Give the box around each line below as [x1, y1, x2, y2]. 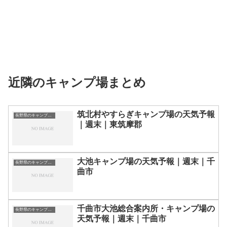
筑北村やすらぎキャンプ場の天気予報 [77, 110, 215, 119]
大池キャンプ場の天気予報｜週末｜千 [77, 157, 215, 166]
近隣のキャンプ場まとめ [8, 75, 146, 90]
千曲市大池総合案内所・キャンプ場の [77, 204, 215, 213]
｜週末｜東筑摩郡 [77, 120, 142, 129]
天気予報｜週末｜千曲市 [77, 214, 166, 223]
